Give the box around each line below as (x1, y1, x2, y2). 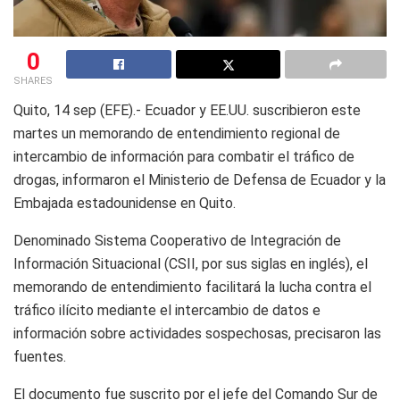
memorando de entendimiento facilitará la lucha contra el (13, 278, 371, 296)
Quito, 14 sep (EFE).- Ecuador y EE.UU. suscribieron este (13, 101, 361, 119)
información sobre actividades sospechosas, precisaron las (13, 324, 381, 342)
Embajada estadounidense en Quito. (13, 194, 236, 212)
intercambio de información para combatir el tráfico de (13, 147, 354, 165)
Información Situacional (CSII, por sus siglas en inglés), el (13, 254, 368, 272)
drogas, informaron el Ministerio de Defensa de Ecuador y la (13, 171, 386, 188)
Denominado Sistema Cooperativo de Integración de (13, 231, 341, 249)
